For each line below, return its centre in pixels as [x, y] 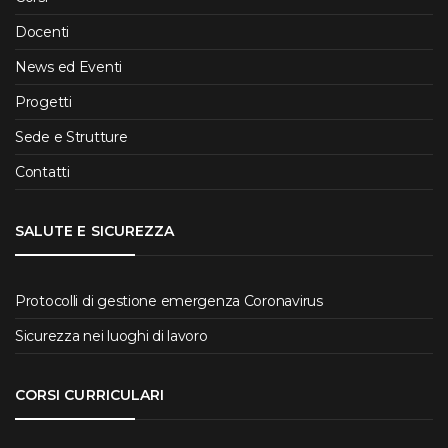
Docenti [42, 32]
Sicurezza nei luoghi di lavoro [111, 335]
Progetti [43, 102]
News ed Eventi [69, 67]
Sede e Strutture [71, 137]
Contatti [42, 172]
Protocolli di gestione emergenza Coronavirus [169, 300]
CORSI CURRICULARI [90, 394]
